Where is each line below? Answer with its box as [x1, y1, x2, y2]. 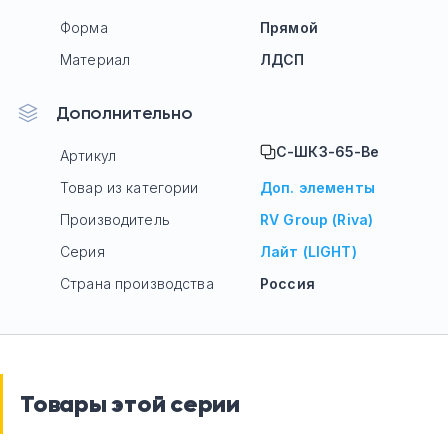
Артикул [60, 147, 116, 164]
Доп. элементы [260, 179, 375, 196]
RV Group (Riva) [260, 211, 374, 228]
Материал [60, 51, 131, 68]
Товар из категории [60, 179, 199, 196]
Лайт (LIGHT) [260, 243, 357, 260]
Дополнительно [56, 102, 193, 124]
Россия [260, 275, 315, 292]
